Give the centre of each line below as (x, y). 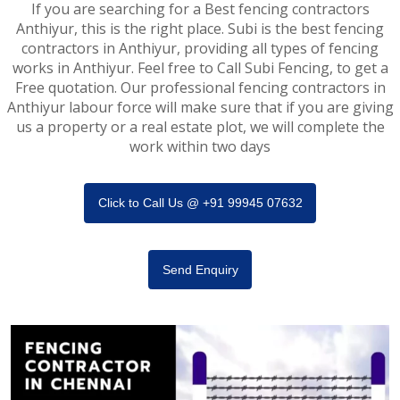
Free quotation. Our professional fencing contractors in (200, 87)
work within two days (200, 146)
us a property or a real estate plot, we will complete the (200, 126)
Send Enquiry (200, 269)
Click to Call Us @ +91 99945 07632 (200, 203)
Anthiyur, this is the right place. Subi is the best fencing (200, 28)
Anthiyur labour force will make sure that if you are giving (200, 107)
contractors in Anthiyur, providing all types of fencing (200, 48)
